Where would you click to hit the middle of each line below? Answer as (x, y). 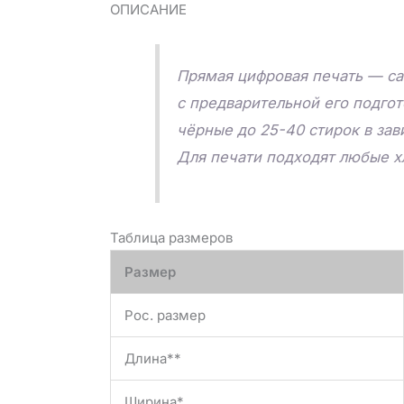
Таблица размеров (171, 237)
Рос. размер (165, 315)
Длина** (153, 358)
